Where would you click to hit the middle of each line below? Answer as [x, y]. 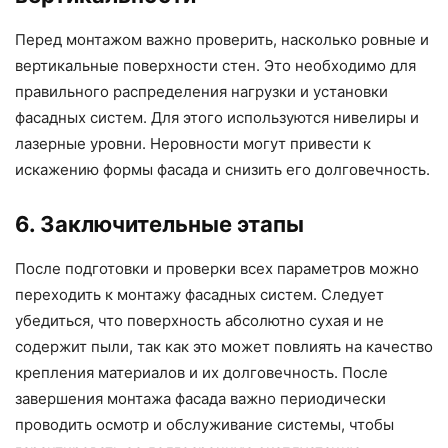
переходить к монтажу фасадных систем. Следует [199, 294]
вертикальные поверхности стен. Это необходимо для [215, 65]
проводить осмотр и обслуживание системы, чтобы [204, 424]
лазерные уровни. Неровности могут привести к [193, 143]
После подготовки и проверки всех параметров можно [217, 268]
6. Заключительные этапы [159, 223]
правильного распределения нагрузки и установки [201, 91]
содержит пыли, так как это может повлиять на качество [224, 346]
